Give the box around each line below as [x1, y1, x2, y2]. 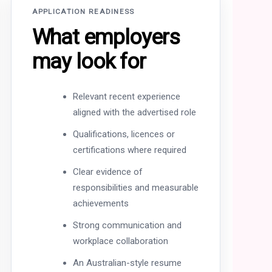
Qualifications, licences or [72, 128, 175, 140]
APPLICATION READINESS [32, 7, 135, 16]
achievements [72, 197, 129, 209]
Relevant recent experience [72, 90, 180, 102]
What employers [32, 24, 180, 50]
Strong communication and [72, 219, 182, 231]
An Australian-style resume [72, 257, 182, 268]
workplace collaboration [72, 235, 168, 246]
